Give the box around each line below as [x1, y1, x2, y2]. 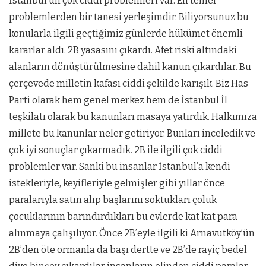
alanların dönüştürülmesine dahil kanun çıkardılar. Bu [9, 61, 251, 73]
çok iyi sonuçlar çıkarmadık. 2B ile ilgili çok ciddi [9, 144, 223, 156]
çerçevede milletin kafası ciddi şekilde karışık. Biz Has [9, 78, 248, 90]
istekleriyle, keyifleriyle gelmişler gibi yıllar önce [9, 178, 225, 189]
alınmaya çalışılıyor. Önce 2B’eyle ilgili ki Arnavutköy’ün [9, 227, 255, 239]
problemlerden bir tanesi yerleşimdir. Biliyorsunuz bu [9, 11, 249, 23]
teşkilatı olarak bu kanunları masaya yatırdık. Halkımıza [9, 111, 257, 123]
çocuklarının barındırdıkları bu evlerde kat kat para [9, 211, 237, 223]
